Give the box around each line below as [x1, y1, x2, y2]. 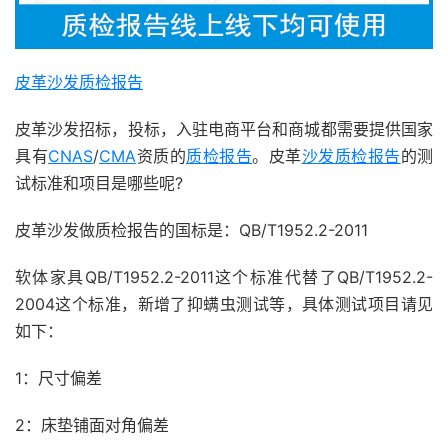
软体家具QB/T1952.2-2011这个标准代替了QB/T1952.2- [15, 266, 433, 287]
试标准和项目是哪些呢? [15, 172, 183, 193]
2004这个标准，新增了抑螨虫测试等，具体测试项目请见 [15, 293, 433, 314]
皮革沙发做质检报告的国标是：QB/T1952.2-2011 [15, 219, 368, 240]
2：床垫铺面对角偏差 [15, 414, 169, 435]
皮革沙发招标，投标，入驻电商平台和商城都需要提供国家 [15, 118, 433, 139]
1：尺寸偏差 [15, 367, 102, 388]
